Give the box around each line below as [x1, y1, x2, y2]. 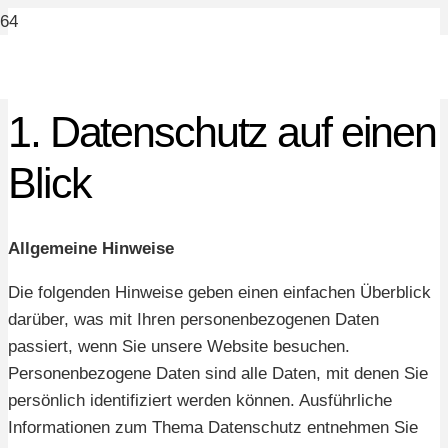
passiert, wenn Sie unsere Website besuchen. [8, 336, 350, 356]
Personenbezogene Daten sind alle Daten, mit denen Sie [8, 363, 428, 383]
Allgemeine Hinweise [8, 238, 174, 258]
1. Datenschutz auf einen [8, 109, 436, 157]
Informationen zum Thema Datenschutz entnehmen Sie [8, 417, 418, 437]
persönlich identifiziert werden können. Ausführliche [8, 390, 392, 410]
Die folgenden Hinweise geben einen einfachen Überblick [8, 282, 431, 302]
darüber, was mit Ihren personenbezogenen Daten [8, 309, 379, 329]
